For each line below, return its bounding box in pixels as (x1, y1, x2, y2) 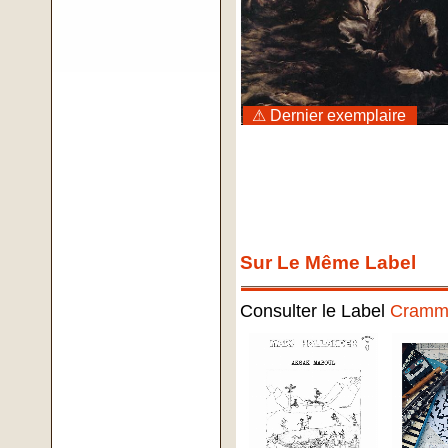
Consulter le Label (240, 301, 391, 322)
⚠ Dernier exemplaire (252, 107, 407, 125)
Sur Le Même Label (240, 252, 417, 274)
